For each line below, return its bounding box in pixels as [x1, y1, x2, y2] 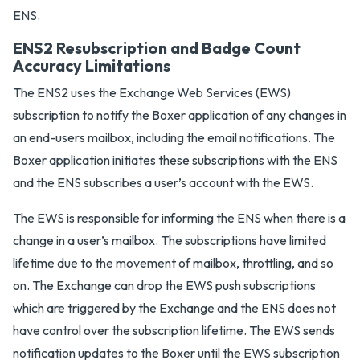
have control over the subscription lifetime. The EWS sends [13, 322, 335, 338]
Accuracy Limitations [13, 55, 170, 76]
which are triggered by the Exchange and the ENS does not [13, 300, 336, 316]
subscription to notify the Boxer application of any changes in [13, 107, 346, 123]
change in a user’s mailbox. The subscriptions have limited [13, 232, 326, 248]
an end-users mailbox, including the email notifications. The [13, 129, 335, 145]
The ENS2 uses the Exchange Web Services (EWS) [13, 84, 291, 100]
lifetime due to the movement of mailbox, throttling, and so [13, 255, 333, 271]
